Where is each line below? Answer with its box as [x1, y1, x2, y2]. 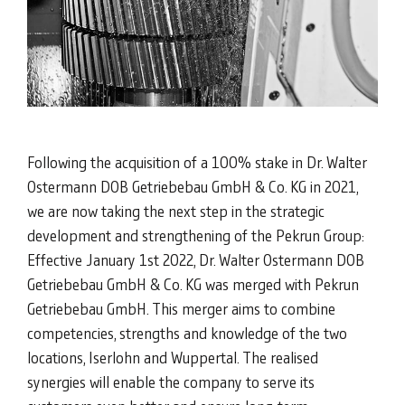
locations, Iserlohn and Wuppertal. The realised [27, 346, 318, 369]
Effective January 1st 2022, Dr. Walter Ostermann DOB [27, 249, 364, 271]
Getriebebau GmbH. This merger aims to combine [27, 297, 335, 320]
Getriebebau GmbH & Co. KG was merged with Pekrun [27, 273, 359, 296]
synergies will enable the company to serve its [27, 371, 315, 393]
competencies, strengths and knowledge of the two [27, 322, 347, 344]
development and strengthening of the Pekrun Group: [27, 224, 364, 247]
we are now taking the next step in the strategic [27, 200, 325, 222]
